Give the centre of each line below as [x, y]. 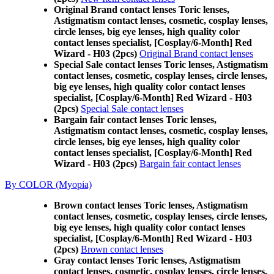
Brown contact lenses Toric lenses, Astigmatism [151, 205]
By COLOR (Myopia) [48, 184]
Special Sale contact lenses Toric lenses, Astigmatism [161, 65]
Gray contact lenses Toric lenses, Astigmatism [147, 260]
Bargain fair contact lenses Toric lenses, [135, 120]
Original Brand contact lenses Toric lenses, [142, 9]
